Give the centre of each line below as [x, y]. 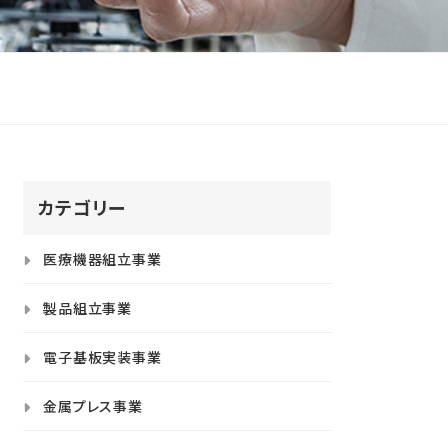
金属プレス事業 [93, 405]
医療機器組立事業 [102, 258]
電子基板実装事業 [102, 356]
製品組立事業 [88, 307]
